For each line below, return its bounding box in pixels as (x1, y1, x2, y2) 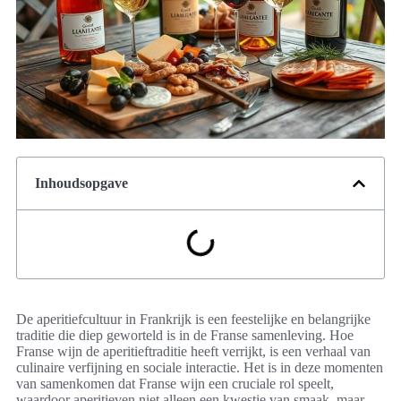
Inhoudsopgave (35, 175, 128, 192)
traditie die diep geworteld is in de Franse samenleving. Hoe (16, 328, 354, 344)
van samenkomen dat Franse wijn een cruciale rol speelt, (16, 376, 334, 392)
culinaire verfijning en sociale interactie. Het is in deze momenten (16, 360, 383, 376)
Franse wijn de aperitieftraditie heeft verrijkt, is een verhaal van (16, 344, 371, 360)
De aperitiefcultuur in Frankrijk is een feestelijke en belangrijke (16, 311, 371, 328)
